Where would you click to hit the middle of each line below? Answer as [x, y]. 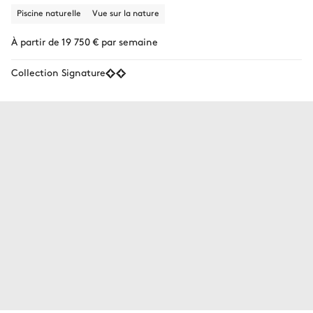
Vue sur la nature [126, 12]
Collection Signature [58, 72]
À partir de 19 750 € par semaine [85, 41]
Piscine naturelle [49, 12]
